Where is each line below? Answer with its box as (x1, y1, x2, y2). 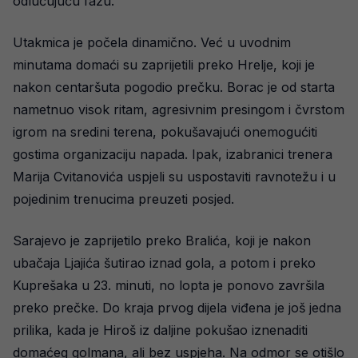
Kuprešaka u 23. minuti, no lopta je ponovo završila (13, 276, 324, 293)
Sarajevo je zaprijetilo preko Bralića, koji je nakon (13, 232, 311, 249)
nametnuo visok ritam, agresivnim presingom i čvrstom (13, 101, 344, 117)
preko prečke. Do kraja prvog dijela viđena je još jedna (13, 299, 341, 316)
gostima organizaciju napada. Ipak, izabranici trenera (13, 145, 332, 162)
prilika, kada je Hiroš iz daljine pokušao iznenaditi (13, 321, 308, 338)
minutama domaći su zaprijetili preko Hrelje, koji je (13, 56, 315, 73)
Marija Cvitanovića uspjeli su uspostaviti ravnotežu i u (13, 168, 336, 185)
